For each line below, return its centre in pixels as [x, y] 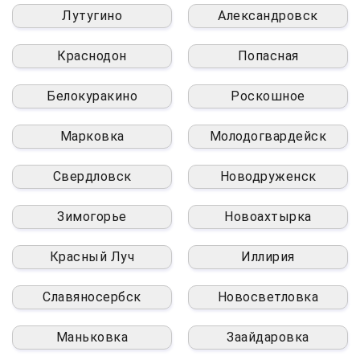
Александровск [268, 15]
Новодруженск [268, 176]
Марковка [92, 136]
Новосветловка [268, 297]
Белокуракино [92, 96]
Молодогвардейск [268, 136]
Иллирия [268, 256]
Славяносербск [92, 297]
